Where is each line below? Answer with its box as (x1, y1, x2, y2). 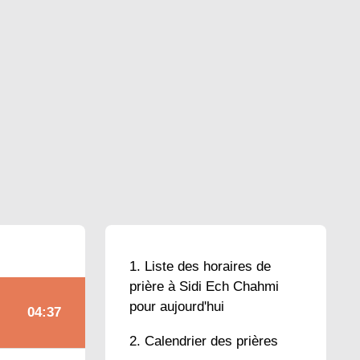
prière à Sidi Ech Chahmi (129, 279, 279, 294)
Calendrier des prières (145, 333, 278, 349)
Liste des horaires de (145, 259, 271, 274)
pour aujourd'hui (129, 299, 224, 314)
